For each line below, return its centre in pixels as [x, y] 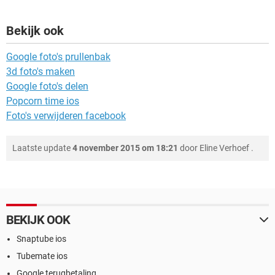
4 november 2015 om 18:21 [125, 148]
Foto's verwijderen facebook [66, 116]
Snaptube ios [41, 239]
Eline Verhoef [224, 148]
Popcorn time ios [43, 101]
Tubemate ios [42, 256]
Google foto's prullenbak [58, 57]
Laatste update [42, 148]
